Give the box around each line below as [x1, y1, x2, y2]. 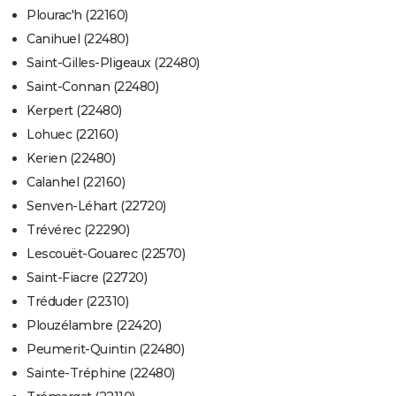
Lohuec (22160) [27, 126, 118, 143]
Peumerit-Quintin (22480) [27, 341, 184, 358]
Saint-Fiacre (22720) [27, 270, 147, 286]
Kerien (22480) [27, 150, 115, 167]
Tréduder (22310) [27, 293, 128, 310]
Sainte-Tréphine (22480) [27, 365, 175, 382]
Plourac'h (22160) [27, 7, 128, 24]
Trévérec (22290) [27, 222, 129, 239]
